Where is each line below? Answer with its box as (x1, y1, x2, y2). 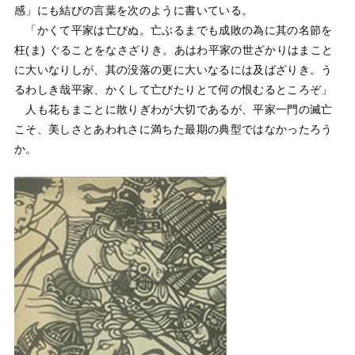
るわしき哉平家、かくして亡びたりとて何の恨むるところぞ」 (13, 82, 333, 96)
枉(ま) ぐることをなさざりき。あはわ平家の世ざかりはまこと (13, 43, 334, 56)
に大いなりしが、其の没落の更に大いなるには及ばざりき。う (13, 63, 333, 76)
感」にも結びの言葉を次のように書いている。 (13, 3, 254, 17)
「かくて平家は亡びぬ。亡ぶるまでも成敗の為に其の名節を (13, 23, 333, 36)
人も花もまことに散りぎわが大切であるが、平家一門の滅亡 (13, 102, 333, 116)
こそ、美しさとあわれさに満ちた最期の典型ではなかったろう (13, 122, 333, 136)
